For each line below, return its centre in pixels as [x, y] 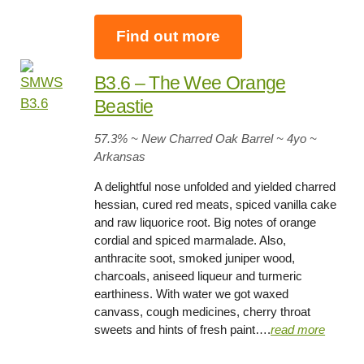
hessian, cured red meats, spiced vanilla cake [216, 204]
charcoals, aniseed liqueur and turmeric [199, 276]
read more [298, 329]
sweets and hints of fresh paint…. [183, 329]
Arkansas [120, 156]
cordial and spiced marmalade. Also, [191, 240]
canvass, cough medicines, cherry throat [203, 312]
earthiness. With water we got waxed [192, 294]
